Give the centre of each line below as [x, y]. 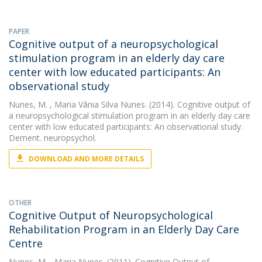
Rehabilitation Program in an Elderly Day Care [124, 229]
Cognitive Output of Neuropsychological [111, 215]
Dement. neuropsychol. [53, 138]
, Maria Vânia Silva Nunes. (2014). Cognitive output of [149, 104]
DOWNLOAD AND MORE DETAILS [86, 159]
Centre [26, 243]
